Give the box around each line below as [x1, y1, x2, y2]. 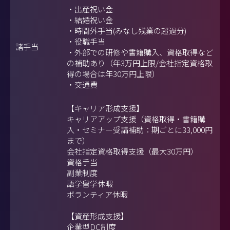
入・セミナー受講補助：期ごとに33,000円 [67, 124, 213, 135]
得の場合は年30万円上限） [67, 68, 160, 79]
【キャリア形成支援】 [67, 102, 144, 113]
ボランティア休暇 [67, 188, 128, 200]
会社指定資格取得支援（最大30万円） [67, 145, 198, 157]
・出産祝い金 [67, 3, 113, 14]
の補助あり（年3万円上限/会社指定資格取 [67, 57, 213, 68]
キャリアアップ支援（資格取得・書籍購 [67, 113, 205, 124]
